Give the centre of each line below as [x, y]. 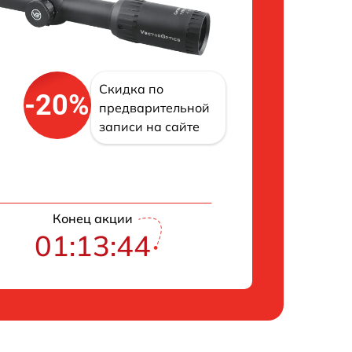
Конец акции [93, 219]
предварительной [154, 108]
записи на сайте [149, 127]
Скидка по [131, 89]
